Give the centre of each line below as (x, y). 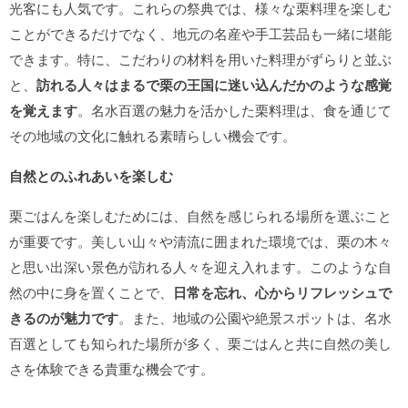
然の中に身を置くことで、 (91, 292)
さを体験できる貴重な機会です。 (112, 368)
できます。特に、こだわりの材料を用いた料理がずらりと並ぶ (200, 59)
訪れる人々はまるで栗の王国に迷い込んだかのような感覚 (214, 85)
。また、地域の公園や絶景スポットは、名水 (255, 317)
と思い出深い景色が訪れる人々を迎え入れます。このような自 (200, 266)
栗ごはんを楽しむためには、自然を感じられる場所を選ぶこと (200, 215)
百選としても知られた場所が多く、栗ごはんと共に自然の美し (200, 343)
